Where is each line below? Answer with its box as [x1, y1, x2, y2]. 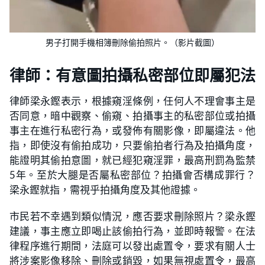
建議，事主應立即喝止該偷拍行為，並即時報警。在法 [9, 224, 256, 237]
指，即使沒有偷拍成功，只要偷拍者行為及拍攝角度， [9, 138, 256, 151]
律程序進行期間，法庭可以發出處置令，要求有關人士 [9, 239, 256, 252]
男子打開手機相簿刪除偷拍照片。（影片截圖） [46, 37, 219, 48]
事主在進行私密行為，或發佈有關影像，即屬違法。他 [9, 124, 256, 137]
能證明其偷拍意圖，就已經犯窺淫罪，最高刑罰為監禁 [9, 153, 256, 166]
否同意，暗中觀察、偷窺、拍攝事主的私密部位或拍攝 [9, 109, 256, 122]
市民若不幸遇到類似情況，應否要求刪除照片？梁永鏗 [9, 209, 256, 222]
